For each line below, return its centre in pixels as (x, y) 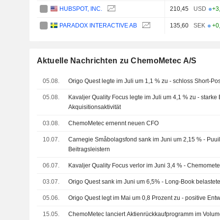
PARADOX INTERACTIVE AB (98, 25)
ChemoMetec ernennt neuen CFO (114, 123)
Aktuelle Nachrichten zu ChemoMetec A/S (117, 60)
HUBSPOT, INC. (81, 9)
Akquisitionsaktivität (95, 107)
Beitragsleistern (89, 149)
